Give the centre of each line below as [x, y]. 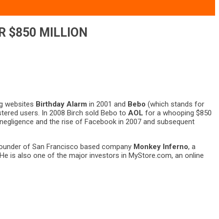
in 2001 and [107, 104]
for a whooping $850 [177, 113]
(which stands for [175, 104]
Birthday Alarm [61, 104]
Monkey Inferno [161, 147]
